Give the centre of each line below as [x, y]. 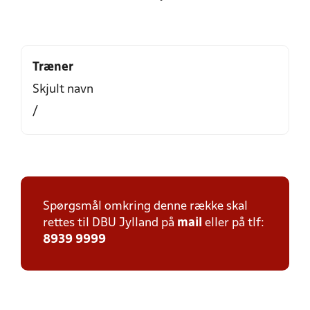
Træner [53, 67]
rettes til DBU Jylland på [110, 223]
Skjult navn [63, 90]
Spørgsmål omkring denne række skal [145, 207]
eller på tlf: [233, 223]
